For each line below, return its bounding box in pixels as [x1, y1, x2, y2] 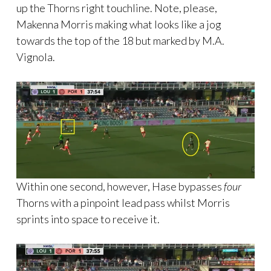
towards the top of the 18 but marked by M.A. [16, 33, 224, 47]
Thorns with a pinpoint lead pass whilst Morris [16, 195, 230, 209]
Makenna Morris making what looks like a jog [16, 17, 221, 31]
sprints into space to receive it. [16, 212, 160, 226]
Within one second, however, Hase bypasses [16, 179, 224, 193]
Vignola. [16, 50, 55, 64]
